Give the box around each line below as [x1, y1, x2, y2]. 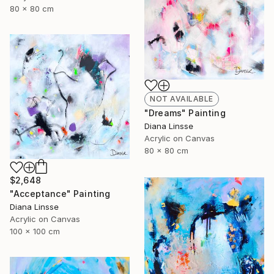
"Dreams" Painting [144, 108, 226, 119]
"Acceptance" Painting [10, 188, 111, 199]
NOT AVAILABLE [150, 94, 213, 104]
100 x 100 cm [10, 226, 60, 237]
